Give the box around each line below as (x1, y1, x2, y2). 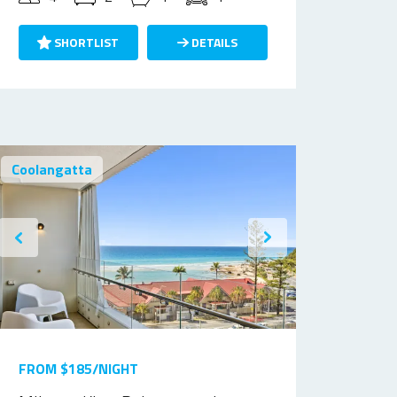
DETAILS (189, 33, 238, 51)
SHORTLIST (51, 33, 120, 51)
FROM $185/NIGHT (18, 358, 138, 379)
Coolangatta (11, 159, 92, 180)
